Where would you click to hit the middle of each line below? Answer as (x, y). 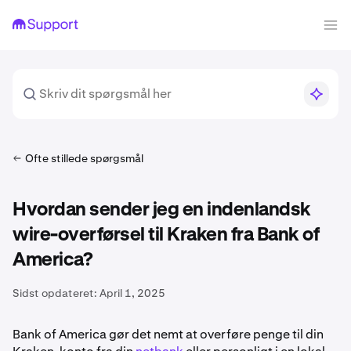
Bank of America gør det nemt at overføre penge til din (168, 334)
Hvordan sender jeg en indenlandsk (162, 210)
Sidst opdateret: (55, 293)
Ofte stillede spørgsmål (84, 158)
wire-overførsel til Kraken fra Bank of (166, 235)
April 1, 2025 (132, 293)
